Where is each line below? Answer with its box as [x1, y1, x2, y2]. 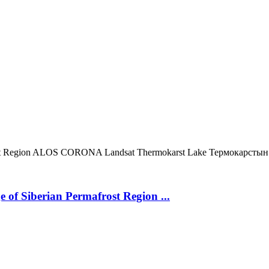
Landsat [104, 147, 137, 157]
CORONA [61, 147, 104, 157]
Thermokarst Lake [137, 147, 209, 157]
